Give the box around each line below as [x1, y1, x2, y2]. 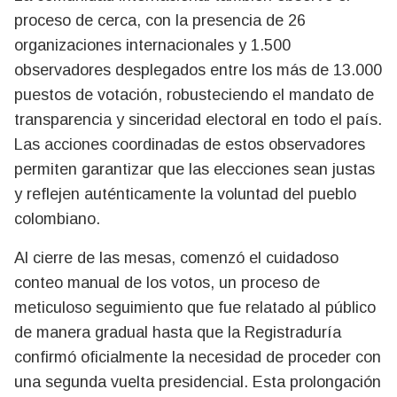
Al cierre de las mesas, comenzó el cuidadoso [14, 249, 339, 268]
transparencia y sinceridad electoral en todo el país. [14, 111, 382, 129]
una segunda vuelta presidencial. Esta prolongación [14, 373, 381, 392]
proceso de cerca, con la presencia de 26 [14, 12, 306, 30]
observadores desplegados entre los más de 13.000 [14, 61, 382, 80]
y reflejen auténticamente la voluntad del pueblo [14, 185, 356, 204]
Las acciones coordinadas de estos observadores [14, 136, 365, 154]
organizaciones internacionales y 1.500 [14, 36, 291, 55]
